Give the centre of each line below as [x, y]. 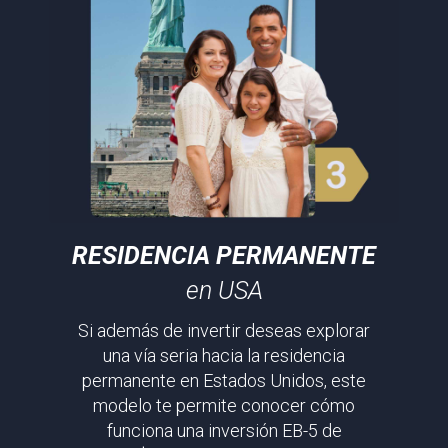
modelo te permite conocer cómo [224, 405]
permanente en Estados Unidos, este [224, 380]
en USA [224, 290]
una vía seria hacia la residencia [224, 355]
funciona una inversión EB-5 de [224, 430]
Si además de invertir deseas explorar [224, 330]
